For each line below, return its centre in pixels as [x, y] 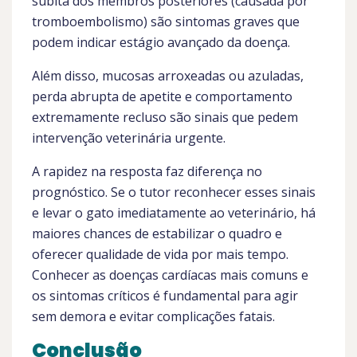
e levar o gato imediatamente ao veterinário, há [174, 213]
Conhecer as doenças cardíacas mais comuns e [170, 275]
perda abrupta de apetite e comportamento [162, 96]
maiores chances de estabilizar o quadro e [157, 233]
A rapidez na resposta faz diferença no [147, 171]
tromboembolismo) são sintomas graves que [166, 22]
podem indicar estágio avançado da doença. [161, 42]
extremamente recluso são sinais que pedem [165, 117]
